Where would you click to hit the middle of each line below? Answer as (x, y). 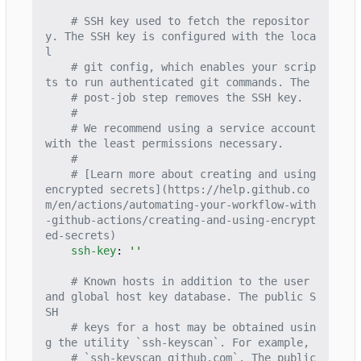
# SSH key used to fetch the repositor (190, 21)
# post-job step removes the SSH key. (187, 98)
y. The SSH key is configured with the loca (180, 37)
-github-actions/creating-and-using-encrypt (180, 220)
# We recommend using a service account (193, 129)
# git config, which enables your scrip (193, 67)
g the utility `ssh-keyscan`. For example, (177, 343)
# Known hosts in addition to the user (190, 282)
